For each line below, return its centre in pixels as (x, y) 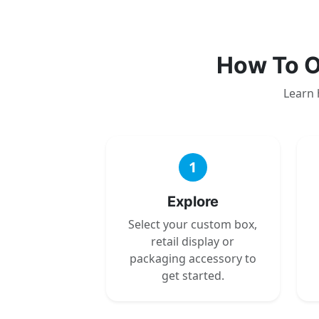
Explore (193, 201)
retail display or (193, 241)
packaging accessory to (193, 258)
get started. (193, 275)
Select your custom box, (193, 224)
